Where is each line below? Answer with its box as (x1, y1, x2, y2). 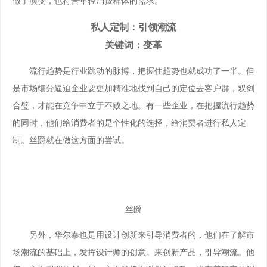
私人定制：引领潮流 (91, 21, 176, 33)
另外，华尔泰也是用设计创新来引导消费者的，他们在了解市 (13, 230, 254, 240)
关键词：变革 (105, 39, 162, 51)
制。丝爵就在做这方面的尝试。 (13, 135, 129, 145)
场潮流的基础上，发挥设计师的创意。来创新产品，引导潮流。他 (13, 247, 254, 257)
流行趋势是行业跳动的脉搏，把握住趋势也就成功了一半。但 (13, 66, 254, 76)
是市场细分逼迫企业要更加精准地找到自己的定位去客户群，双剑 (13, 83, 254, 94)
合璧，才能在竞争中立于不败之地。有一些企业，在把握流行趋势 (13, 101, 254, 111)
